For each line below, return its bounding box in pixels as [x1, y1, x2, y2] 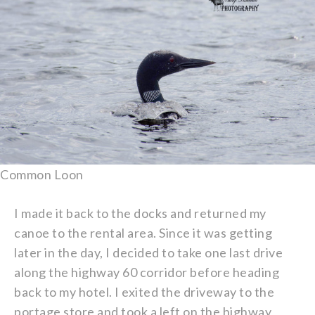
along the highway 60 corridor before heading [14, 264, 279, 280]
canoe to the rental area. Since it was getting [14, 224, 272, 240]
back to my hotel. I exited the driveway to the [14, 283, 274, 300]
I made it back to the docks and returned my [14, 205, 266, 221]
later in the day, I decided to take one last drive [14, 244, 283, 260]
